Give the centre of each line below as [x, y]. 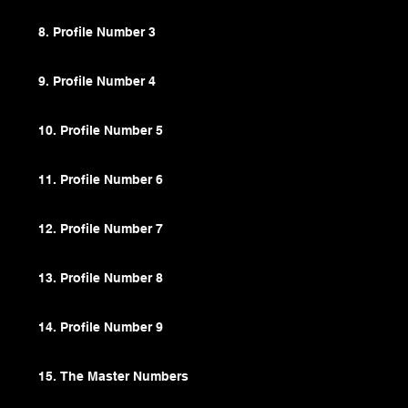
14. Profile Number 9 [101, 327]
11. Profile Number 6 [101, 180]
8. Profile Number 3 [97, 32]
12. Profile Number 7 [101, 229]
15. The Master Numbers [114, 377]
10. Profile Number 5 [101, 131]
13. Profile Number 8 [101, 278]
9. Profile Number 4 [97, 82]
